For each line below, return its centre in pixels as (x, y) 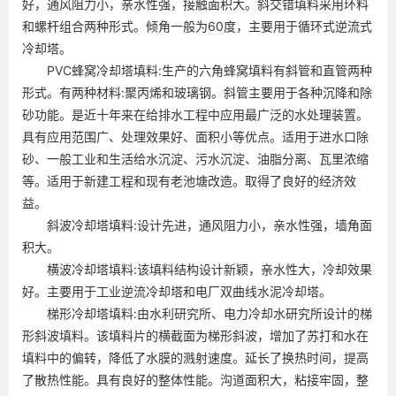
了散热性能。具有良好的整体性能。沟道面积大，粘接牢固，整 (195, 379)
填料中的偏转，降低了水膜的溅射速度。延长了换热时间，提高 (195, 357)
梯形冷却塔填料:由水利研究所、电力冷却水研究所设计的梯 (197, 313)
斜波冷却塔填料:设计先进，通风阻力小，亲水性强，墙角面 (197, 225)
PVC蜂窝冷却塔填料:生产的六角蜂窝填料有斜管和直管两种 (197, 70)
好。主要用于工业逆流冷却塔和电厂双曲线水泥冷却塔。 (177, 291)
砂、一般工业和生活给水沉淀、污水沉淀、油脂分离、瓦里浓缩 (195, 158)
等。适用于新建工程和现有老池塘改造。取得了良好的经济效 (189, 180)
